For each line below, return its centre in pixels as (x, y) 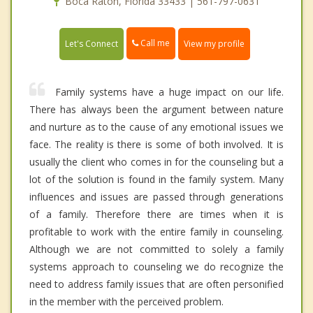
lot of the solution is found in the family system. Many (156, 179)
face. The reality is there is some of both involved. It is (156, 144)
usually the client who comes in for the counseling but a (156, 161)
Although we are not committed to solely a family (156, 249)
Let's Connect (92, 43)
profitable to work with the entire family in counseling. (156, 231)
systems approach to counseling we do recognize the (156, 266)
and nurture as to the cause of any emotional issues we (156, 126)
